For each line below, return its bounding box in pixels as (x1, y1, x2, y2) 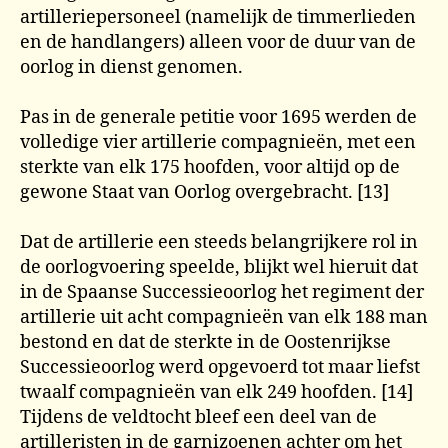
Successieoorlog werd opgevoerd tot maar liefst (20, 355, 420, 379)
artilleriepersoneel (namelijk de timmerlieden (20, 5, 416, 29)
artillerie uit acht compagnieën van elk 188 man (20, 305, 428, 329)
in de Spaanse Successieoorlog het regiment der (20, 280, 424, 304)
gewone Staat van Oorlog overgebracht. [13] (20, 180, 389, 204)
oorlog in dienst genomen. (20, 55, 243, 79)
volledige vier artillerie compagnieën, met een (20, 130, 416, 154)
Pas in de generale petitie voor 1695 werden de (20, 105, 417, 129)
